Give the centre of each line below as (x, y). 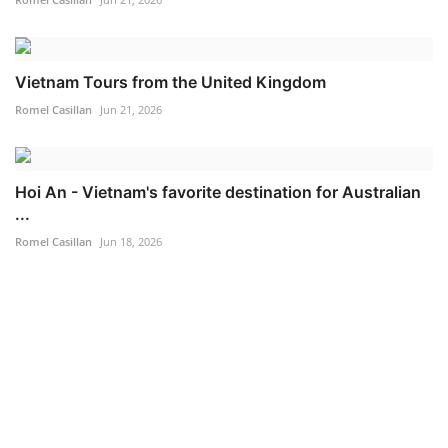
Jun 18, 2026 (131, 241)
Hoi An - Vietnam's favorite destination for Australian (218, 191)
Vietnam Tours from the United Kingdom (170, 81)
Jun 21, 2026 (131, 109)
